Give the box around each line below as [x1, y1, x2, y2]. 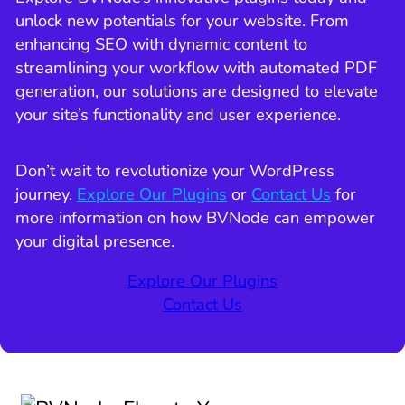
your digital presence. [15, 231, 180, 253]
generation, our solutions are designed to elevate [15, 80, 379, 102]
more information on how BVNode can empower [15, 207, 376, 230]
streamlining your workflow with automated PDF [15, 56, 378, 79]
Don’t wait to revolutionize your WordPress [15, 160, 335, 183]
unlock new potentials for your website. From [15, 9, 350, 32]
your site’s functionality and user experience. [15, 103, 342, 126]
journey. [15, 184, 78, 206]
